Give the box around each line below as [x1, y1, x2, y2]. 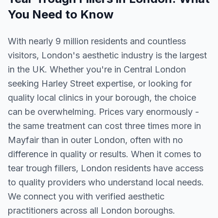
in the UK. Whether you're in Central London [8, 64, 186, 74]
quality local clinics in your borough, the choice [8, 92, 196, 103]
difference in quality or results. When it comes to [8, 149, 201, 159]
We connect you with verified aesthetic [8, 191, 164, 201]
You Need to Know [8, 7, 113, 21]
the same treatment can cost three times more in [8, 121, 201, 131]
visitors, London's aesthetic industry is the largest [8, 50, 207, 60]
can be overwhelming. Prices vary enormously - [8, 107, 199, 117]
